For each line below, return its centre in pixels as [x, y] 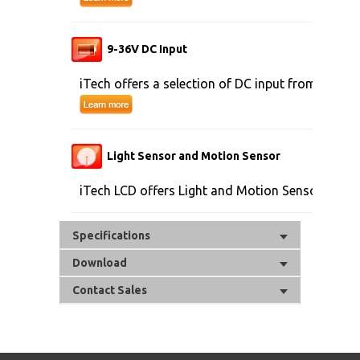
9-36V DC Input [147, 49]
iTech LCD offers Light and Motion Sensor [201, 190]
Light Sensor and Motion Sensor [194, 155]
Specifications [111, 235]
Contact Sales [110, 290]
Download [100, 262]
